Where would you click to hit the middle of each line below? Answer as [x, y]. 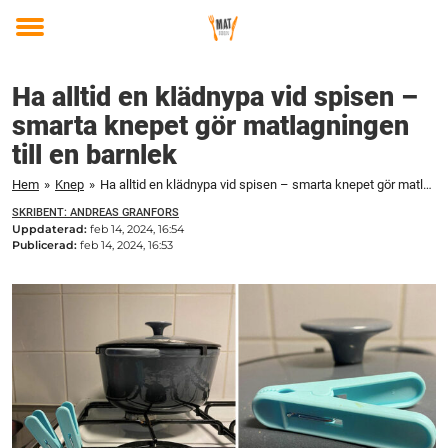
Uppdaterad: [51, 229]
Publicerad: [46, 245]
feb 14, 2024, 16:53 [126, 245]
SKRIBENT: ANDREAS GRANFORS [95, 212]
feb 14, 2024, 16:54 [137, 229]
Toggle [43, 41]
